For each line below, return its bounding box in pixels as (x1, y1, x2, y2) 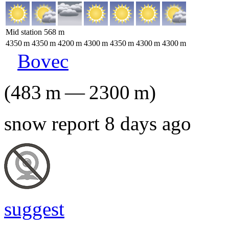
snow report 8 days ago (4, 112, 191, 134)
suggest (4, 198, 64, 220)
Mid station (6, 28, 44, 36)
